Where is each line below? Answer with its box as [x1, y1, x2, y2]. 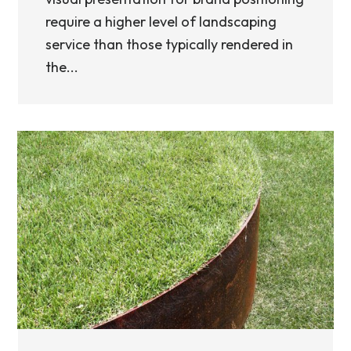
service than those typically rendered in [45, 35, 293, 53]
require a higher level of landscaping [45, 13, 277, 31]
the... [45, 58, 78, 76]
